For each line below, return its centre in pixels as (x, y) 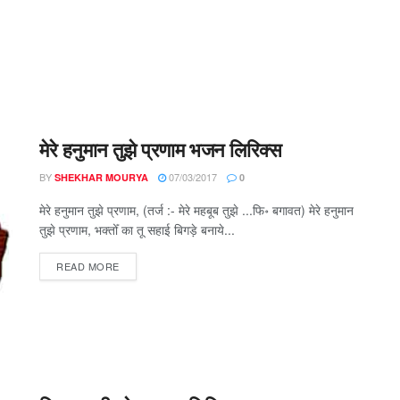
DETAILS (140, 266)
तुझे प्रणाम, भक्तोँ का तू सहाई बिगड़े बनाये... (137, 230)
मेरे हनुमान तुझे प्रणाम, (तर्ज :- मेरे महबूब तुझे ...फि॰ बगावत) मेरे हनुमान (196, 210)
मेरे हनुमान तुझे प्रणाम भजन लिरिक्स (161, 150)
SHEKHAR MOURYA (101, 178)
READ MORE (88, 267)
